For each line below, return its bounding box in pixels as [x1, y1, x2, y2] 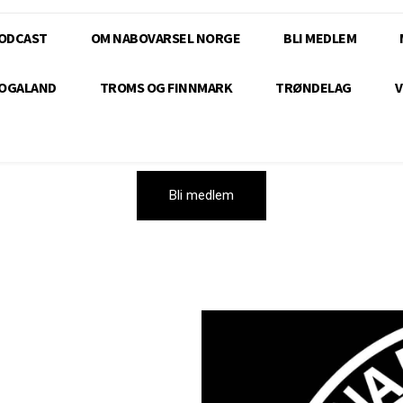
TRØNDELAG [275, 78, 352, 97]
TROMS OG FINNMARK [99, 78, 232, 97]
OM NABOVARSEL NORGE [90, 29, 240, 48]
